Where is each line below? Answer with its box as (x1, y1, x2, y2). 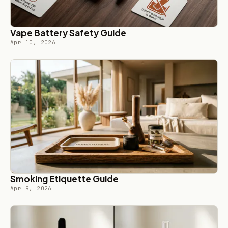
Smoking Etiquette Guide (10, 173, 119, 184)
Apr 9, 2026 (10, 184, 52, 192)
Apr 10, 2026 (10, 38, 56, 46)
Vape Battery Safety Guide (10, 26, 126, 38)
